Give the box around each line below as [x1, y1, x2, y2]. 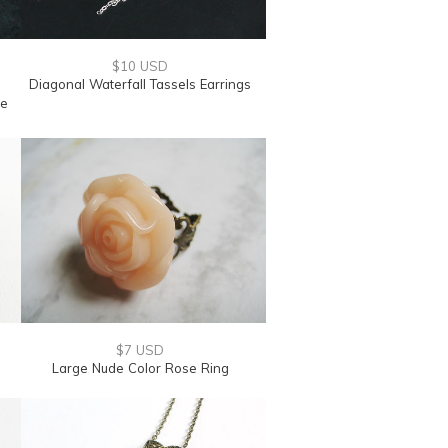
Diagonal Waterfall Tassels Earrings [29, 76, 251, 92]
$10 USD [112, 58, 168, 74]
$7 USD [116, 342, 164, 358]
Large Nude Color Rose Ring [51, 360, 229, 376]
